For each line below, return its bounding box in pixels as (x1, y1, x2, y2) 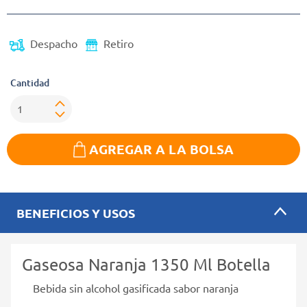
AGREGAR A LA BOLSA (89, 140, 234, 158)
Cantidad (10, 76, 49, 90)
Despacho (29, 36, 77, 51)
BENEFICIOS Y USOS (16, 204, 135, 221)
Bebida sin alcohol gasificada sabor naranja (33, 280, 238, 295)
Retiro (103, 36, 134, 51)
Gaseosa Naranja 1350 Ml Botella (22, 254, 271, 274)
